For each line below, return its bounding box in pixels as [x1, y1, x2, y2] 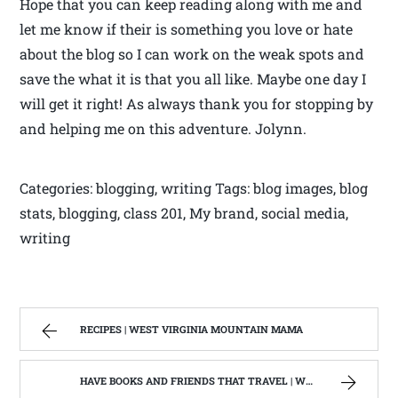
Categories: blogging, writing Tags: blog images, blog [20, 178, 369, 197]
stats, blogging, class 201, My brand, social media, [20, 203, 349, 222]
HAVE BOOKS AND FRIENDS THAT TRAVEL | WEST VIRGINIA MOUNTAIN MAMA [80, 373, 306, 387]
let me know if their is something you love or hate [20, 19, 354, 38]
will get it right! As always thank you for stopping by [20, 93, 374, 113]
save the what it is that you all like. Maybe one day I [20, 68, 367, 88]
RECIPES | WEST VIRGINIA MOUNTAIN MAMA [80, 322, 304, 336]
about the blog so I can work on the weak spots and [20, 44, 365, 63]
